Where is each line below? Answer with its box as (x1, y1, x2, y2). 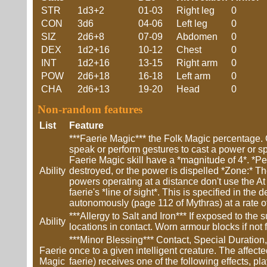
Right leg (176, 5, 215, 15)
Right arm (176, 58, 218, 68)
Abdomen (176, 32, 218, 42)
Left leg (176, 18, 207, 29)
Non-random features (38, 103, 142, 116)
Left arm (176, 71, 210, 81)
